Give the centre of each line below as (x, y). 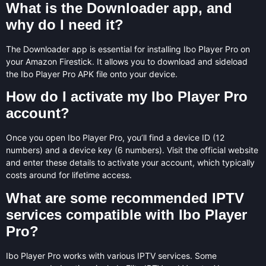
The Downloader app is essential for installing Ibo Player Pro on (128, 49)
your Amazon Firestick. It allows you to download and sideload (127, 61)
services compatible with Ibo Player (126, 214)
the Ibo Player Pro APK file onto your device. (92, 74)
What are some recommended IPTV (125, 198)
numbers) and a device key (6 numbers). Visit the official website (132, 150)
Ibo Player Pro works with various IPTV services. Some (111, 255)
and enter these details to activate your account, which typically (130, 163)
